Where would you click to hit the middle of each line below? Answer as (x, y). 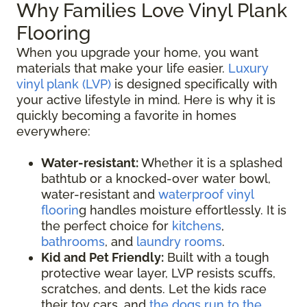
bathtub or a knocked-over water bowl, (156, 179)
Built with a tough (217, 258)
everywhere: (53, 132)
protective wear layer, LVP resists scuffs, (158, 273)
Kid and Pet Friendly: (102, 258)
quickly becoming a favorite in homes (126, 116)
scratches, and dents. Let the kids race (154, 289)
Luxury (248, 69)
